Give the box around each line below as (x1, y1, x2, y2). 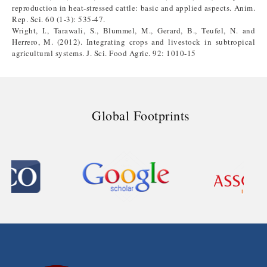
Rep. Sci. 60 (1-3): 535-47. (12, 14, 105, 24)
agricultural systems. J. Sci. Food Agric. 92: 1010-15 (12, 48, 196, 58)
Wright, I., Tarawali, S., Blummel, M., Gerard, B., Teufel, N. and (12, 25, 255, 36)
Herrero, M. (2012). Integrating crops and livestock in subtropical (12, 36, 255, 47)
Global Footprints (92, 106, 190, 124)
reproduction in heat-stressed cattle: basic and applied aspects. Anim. (12, 2, 255, 13)
